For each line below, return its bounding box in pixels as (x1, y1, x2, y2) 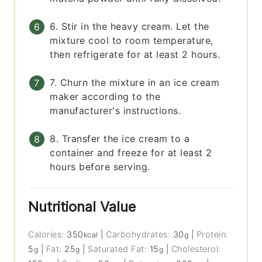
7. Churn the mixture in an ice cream (50, 77, 220, 89)
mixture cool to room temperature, (50, 35, 213, 47)
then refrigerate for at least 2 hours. (50, 49, 220, 61)
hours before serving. (50, 161, 150, 173)
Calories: (28, 229, 67, 240)
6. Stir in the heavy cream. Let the (50, 20, 209, 33)
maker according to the (50, 91, 161, 103)
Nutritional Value (28, 198, 136, 216)
